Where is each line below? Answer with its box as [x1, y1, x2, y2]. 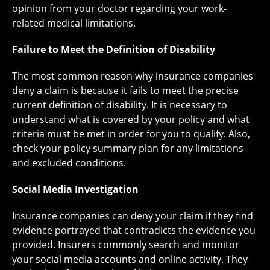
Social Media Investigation [12, 183, 139, 196]
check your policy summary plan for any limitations [12, 142, 243, 155]
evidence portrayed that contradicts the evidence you [12, 224, 256, 237]
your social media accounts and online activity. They [12, 253, 248, 266]
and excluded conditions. [12, 156, 126, 170]
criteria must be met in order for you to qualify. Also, [12, 127, 250, 141]
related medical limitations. [12, 16, 136, 30]
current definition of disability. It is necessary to [12, 98, 227, 112]
